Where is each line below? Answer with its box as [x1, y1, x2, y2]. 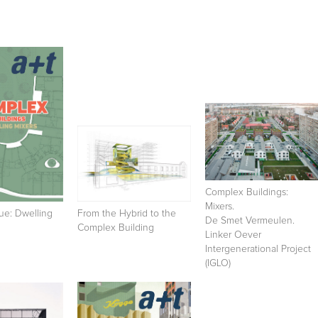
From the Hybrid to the [77, 208, 176, 219]
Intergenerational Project [205, 243, 311, 254]
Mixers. [205, 201, 234, 212]
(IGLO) [205, 258, 231, 268]
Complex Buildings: [205, 187, 288, 197]
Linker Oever [205, 229, 261, 240]
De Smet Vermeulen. [205, 215, 295, 226]
